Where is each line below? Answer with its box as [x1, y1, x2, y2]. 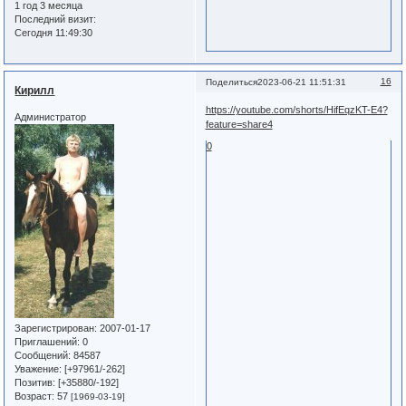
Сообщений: [14, 350, 72, 362]
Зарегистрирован [14, 323, 95, 334]
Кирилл [14, 83, 55, 97]
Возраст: [14, 391, 55, 402]
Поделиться [205, 77, 257, 88]
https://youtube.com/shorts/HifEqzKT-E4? [205, 103, 388, 115]
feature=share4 [205, 118, 273, 130]
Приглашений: [14, 336, 81, 348]
